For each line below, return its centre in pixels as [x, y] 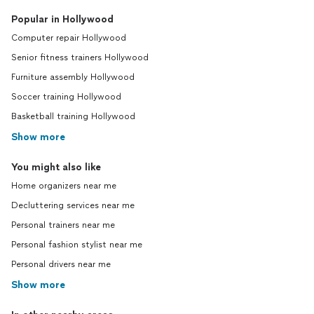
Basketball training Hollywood [73, 116]
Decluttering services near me [73, 205]
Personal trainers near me [63, 225]
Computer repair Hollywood [69, 38]
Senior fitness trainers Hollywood [80, 57]
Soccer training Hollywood [66, 97]
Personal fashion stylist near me [77, 245]
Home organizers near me [64, 186]
